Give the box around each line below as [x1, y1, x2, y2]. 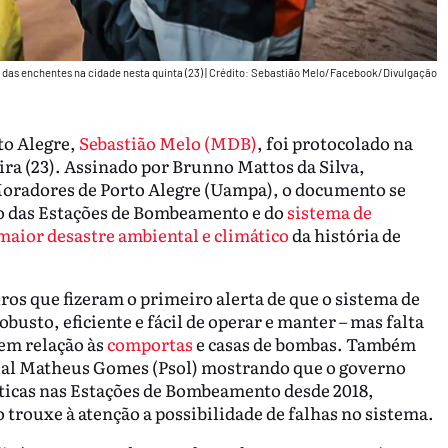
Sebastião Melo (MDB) [78, 130, 257, 156]
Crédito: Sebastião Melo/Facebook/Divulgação [208, 65, 437, 79]
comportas [106, 331, 193, 357]
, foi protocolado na [256, 130, 413, 156]
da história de [288, 222, 401, 248]
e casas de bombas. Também [192, 331, 416, 357]
